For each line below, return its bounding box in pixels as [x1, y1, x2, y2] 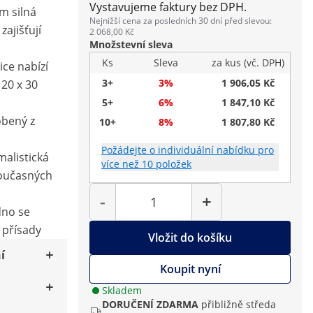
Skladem [102, 284, 142, 297]
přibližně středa [201, 298, 276, 311]
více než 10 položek [101, 157, 191, 170]
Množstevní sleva [89, 38, 173, 51]
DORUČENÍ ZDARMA [102, 298, 198, 311]
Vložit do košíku [148, 230, 232, 245]
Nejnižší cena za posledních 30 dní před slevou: [89, 15, 272, 27]
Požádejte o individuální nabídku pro [101, 143, 274, 156]
